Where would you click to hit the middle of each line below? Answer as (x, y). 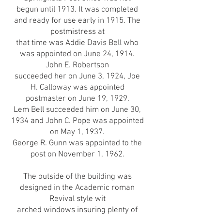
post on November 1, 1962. (77, 155)
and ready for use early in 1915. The (77, 21)
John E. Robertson (77, 65)
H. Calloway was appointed (77, 88)
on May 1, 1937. (77, 132)
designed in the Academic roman (77, 188)
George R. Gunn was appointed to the (77, 143)
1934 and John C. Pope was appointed (77, 121)
